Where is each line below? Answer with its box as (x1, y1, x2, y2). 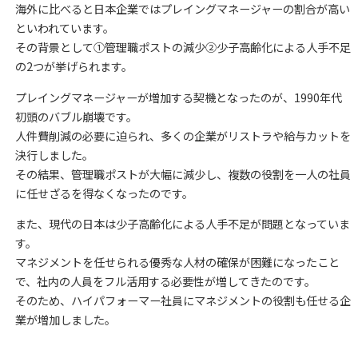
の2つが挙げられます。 (14, 58, 133, 75)
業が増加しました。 (14, 311, 116, 328)
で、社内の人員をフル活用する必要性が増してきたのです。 (14, 272, 316, 289)
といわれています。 (14, 20, 114, 37)
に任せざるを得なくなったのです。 (14, 185, 193, 201)
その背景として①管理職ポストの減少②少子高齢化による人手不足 (14, 39, 351, 56)
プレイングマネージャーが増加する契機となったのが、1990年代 (14, 89, 342, 105)
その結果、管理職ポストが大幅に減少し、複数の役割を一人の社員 (14, 165, 351, 182)
